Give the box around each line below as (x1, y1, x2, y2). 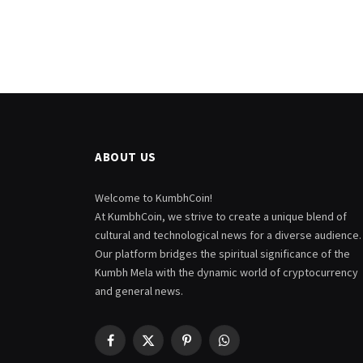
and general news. (95, 284, 183, 298)
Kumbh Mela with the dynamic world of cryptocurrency (95, 265, 358, 280)
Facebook (109, 340, 158, 355)
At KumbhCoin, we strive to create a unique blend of (95, 209, 347, 224)
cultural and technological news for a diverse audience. (95, 228, 361, 242)
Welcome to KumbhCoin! (95, 190, 212, 205)
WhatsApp (223, 340, 273, 355)
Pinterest (185, 340, 231, 355)
